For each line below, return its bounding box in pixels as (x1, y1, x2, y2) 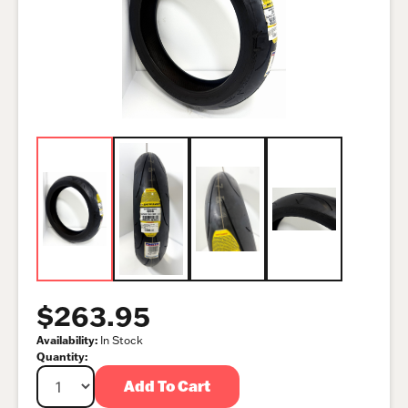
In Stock (97, 332, 143, 347)
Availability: (36, 332, 97, 347)
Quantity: (36, 349, 87, 363)
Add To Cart (124, 376, 210, 396)
